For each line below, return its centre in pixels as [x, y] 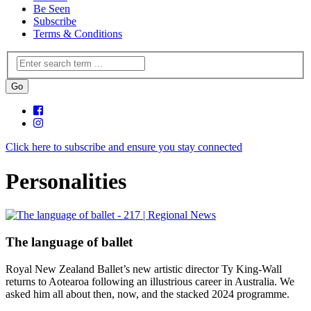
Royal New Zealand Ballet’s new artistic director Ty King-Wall [144, 269]
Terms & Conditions [78, 33]
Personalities [66, 181]
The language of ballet [69, 242]
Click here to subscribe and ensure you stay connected [124, 147]
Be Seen [52, 8]
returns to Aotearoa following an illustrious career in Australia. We [150, 281]
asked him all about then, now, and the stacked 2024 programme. [148, 294]
